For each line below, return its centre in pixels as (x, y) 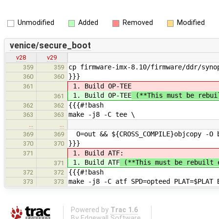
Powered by (90, 210)
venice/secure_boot (50, 45)
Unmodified (36, 23)
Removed (138, 23)
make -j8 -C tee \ (102, 115)
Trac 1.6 (124, 210)
